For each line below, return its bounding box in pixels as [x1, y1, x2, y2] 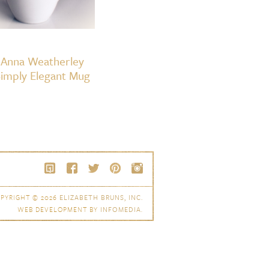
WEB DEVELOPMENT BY [17, 204, 100, 215]
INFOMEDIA [100, 204, 141, 215]
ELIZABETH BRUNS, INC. [59, 192, 143, 203]
